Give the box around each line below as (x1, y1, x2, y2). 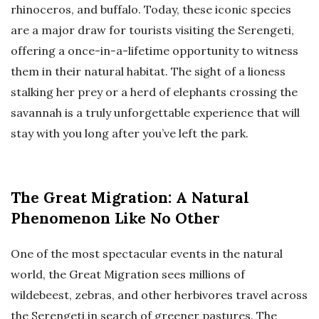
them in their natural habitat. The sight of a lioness (11, 64, 286, 79)
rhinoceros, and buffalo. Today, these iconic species (11, 2, 291, 17)
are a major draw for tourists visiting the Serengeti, (11, 23, 294, 38)
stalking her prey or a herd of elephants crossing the (11, 85, 298, 100)
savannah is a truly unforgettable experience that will (11, 105, 300, 120)
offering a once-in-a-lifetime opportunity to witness (11, 43, 298, 58)
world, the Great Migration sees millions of (11, 267, 245, 282)
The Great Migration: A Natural (11, 188, 249, 208)
